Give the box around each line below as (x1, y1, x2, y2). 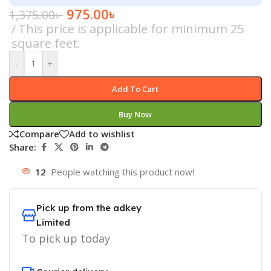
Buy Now (119, 108, 152, 120)
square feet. (11, 34, 80, 51)
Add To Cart (112, 83, 159, 94)
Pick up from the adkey (36, 201, 142, 214)
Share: (9, 141, 36, 154)
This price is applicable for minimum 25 (18, 20, 244, 37)
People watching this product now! (51, 165, 194, 178)
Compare (19, 128, 59, 140)
